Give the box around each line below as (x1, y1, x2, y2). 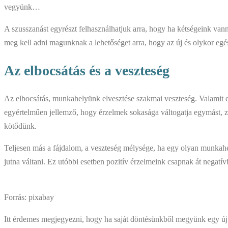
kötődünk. (4, 121, 37, 130)
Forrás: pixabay (4, 192, 54, 202)
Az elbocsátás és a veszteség (4, 62, 169, 78)
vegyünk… (4, 3, 40, 12)
